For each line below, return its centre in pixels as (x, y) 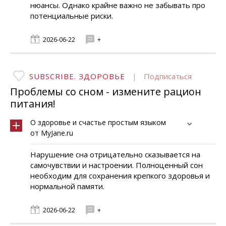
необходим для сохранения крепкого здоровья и (120, 176)
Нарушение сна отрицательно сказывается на (115, 154)
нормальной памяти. (67, 186)
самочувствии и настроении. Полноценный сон (117, 165)
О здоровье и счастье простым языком (98, 122)
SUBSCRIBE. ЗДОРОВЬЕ (77, 76)
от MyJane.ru (52, 133)
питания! (33, 104)
